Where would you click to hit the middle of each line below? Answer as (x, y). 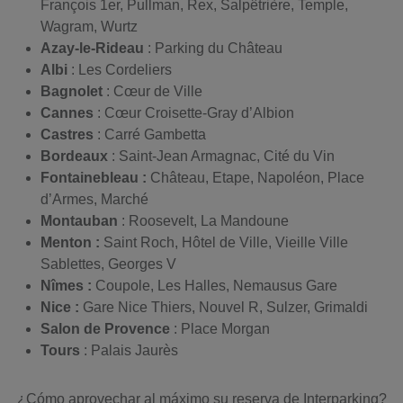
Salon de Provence (107, 329)
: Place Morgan (222, 329)
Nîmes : (66, 286)
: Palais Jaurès (131, 350)
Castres (69, 134)
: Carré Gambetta (152, 134)
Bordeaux (74, 156)
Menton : (70, 242)
